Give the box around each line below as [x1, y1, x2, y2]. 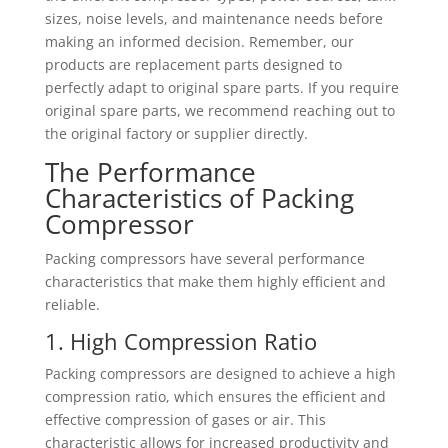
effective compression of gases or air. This [44, 410, 326, 429]
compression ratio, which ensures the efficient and [44, 387, 386, 406]
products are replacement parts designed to [44, 55, 342, 74]
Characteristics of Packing [44, 180, 354, 216]
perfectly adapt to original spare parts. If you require [44, 78, 399, 97]
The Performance [44, 154, 256, 190]
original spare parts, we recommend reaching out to [44, 101, 395, 120]
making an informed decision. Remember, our [44, 32, 354, 51]
